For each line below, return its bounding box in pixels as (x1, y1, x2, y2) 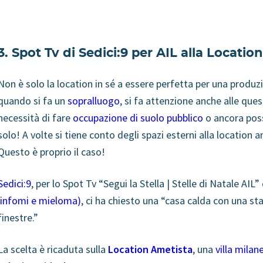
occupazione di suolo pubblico (73, 110, 203, 124)
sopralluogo (68, 93, 120, 107)
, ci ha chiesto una (81, 193, 161, 207)
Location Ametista (108, 242, 193, 256)
